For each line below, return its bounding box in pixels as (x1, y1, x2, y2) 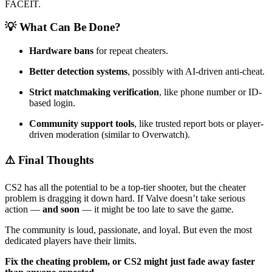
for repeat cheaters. (93, 46, 168, 56)
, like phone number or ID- (159, 87, 262, 97)
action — (5, 204, 42, 215)
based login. (29, 98, 75, 108)
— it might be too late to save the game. (80, 204, 234, 215)
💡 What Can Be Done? (5, 21, 121, 34)
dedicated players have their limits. (5, 236, 137, 246)
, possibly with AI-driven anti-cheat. (127, 66, 265, 76)
